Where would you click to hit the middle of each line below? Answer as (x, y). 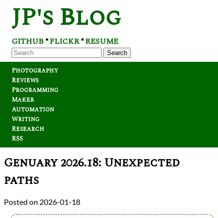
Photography (35, 71)
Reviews (25, 80)
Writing (26, 119)
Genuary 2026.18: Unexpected (92, 163)
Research (28, 129)
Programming (35, 90)
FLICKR (64, 41)
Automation (33, 109)
